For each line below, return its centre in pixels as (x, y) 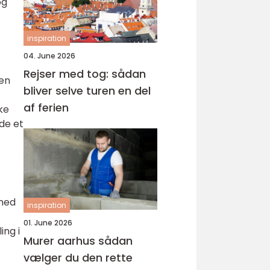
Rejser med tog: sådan (85, 74)
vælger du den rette (78, 258)
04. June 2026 (49, 56)
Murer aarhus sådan (61, 241)
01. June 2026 (48, 223)
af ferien (46, 108)
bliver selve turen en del (87, 91)
